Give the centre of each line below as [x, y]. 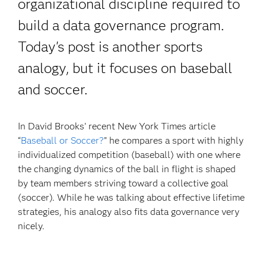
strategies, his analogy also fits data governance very [129, 212]
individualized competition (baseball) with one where [129, 155]
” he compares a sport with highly [174, 140]
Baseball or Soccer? [63, 140]
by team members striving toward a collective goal [123, 183]
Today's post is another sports [110, 47]
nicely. [31, 226]
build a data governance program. [121, 25]
